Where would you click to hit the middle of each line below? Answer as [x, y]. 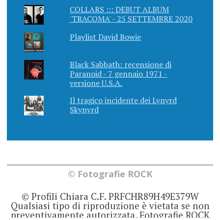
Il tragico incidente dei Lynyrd [123, 100]
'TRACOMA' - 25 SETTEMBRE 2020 [131, 19]
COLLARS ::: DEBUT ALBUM [119, 10]
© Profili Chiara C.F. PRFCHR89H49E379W [110, 196]
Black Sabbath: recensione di [120, 65]
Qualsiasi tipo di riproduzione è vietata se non [110, 205]
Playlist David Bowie [105, 37]
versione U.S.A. [96, 83]
